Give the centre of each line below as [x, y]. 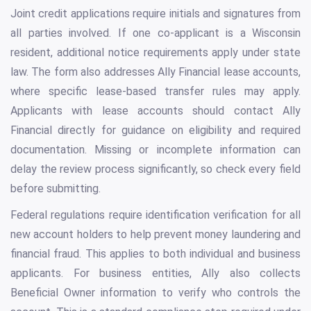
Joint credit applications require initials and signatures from [155, 14]
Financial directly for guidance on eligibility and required [155, 131]
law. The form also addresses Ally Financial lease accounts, [155, 72]
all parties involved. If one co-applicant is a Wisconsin [155, 33]
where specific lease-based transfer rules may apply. [155, 92]
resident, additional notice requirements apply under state [155, 53]
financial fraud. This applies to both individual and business [155, 254]
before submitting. [56, 189]
